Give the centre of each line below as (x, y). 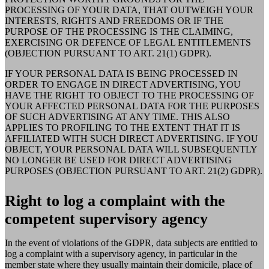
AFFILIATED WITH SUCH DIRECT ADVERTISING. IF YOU (131, 139)
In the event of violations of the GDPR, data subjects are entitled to (131, 243)
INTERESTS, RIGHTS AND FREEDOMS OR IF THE (114, 21)
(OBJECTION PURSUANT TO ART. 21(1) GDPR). (108, 53)
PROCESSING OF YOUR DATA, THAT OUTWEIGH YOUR (129, 10)
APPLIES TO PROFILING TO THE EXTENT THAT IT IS (122, 128)
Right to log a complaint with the (115, 201)
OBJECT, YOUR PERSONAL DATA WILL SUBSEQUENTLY (131, 150)
